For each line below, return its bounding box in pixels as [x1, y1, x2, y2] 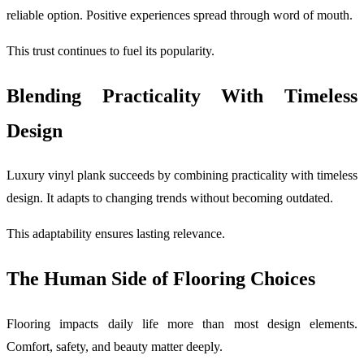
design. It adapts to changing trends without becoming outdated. [6, 191, 333, 206]
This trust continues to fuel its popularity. [6, 43, 214, 58]
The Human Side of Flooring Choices [6, 268, 315, 290]
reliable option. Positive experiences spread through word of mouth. [6, 7, 353, 22]
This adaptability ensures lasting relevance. [6, 227, 225, 241]
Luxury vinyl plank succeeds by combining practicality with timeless [6, 168, 357, 183]
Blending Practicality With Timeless [6, 84, 357, 106]
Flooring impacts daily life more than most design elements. [6, 317, 357, 331]
